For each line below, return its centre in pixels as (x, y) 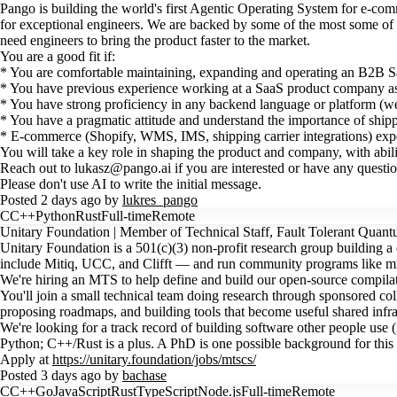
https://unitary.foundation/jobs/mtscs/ (154, 359)
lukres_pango (160, 200)
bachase (144, 375)
